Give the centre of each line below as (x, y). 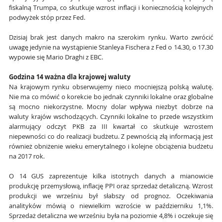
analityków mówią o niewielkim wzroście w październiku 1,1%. (111, 206)
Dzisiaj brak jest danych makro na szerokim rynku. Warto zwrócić (111, 38)
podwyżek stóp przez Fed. (47, 18)
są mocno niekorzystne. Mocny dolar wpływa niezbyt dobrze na (111, 107)
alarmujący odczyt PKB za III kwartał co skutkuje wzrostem (111, 127)
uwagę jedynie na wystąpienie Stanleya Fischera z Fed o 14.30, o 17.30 (111, 48)
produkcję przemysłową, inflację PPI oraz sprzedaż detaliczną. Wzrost (111, 186)
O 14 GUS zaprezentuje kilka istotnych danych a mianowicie (111, 176)
